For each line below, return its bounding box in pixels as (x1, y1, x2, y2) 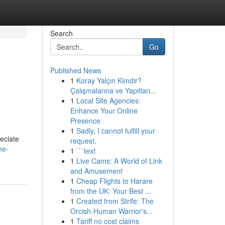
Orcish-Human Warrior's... (70, 206, 153, 216)
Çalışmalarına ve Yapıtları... (70, 85, 156, 95)
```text (76, 146, 95, 156)
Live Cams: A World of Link (76, 156, 162, 166)
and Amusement (70, 166, 123, 176)
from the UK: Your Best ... (70, 186, 151, 196)
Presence (70, 116, 100, 126)
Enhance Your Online (70, 105, 138, 116)
